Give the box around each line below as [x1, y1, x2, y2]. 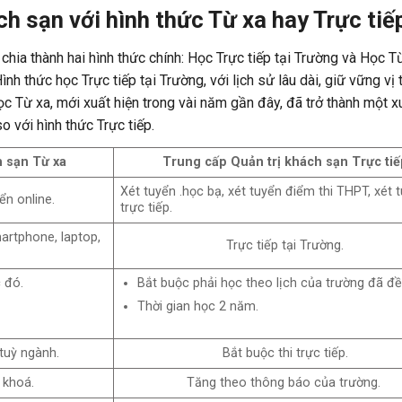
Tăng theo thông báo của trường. [186, 374, 384, 390]
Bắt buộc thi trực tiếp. [222, 345, 348, 361]
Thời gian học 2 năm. [136, 299, 258, 315]
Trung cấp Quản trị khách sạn [162, 153, 352, 170]
